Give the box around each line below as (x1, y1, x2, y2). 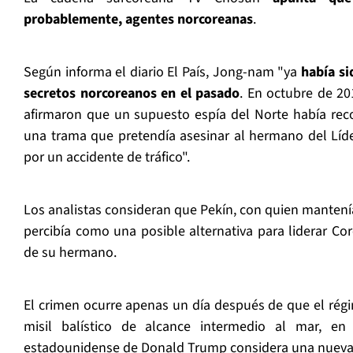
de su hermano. (24, 243, 117, 263)
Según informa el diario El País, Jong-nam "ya (24, 62, 301, 83)
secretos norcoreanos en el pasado (24, 84, 240, 104)
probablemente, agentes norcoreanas (24, 9, 253, 30)
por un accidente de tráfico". (24, 147, 190, 168)
